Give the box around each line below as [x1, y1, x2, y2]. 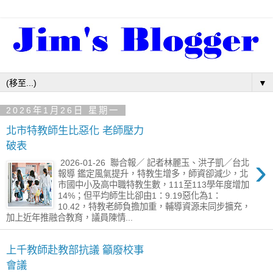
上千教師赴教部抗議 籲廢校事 [6, 243, 144, 256]
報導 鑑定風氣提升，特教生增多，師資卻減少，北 [58, 169, 249, 179]
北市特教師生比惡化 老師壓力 [6, 124, 144, 136]
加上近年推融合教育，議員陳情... [6, 213, 133, 223]
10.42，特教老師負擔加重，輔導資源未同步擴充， [58, 202, 251, 212]
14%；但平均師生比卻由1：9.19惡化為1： [58, 191, 222, 201]
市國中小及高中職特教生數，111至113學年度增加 [58, 180, 250, 190]
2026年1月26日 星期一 [6, 105, 119, 116]
